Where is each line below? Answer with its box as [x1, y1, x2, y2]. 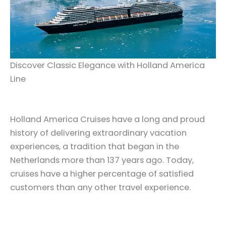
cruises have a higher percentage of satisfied [10, 168, 194, 180]
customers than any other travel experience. [10, 182, 191, 194]
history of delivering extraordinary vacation [10, 127, 187, 139]
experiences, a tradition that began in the [10, 141, 179, 153]
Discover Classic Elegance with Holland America [10, 59, 205, 71]
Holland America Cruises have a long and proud [10, 114, 205, 126]
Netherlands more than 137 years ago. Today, [10, 154, 194, 166]
